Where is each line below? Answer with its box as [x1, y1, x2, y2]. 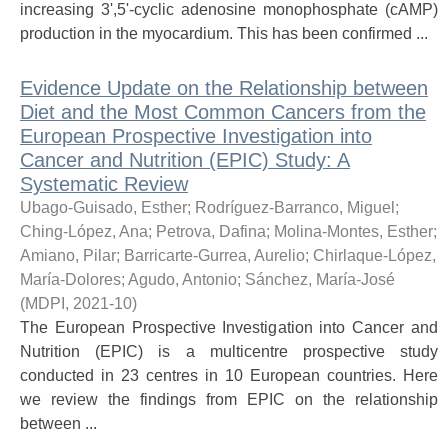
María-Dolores [20, 270, 121, 288]
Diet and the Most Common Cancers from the [20, 100, 426, 123]
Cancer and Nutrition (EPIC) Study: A [20, 148, 350, 171]
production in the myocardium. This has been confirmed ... [20, 24, 428, 42]
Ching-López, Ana [20, 222, 148, 240]
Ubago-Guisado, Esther [20, 198, 187, 216]
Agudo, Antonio [128, 270, 237, 288]
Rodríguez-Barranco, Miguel [195, 198, 395, 216]
